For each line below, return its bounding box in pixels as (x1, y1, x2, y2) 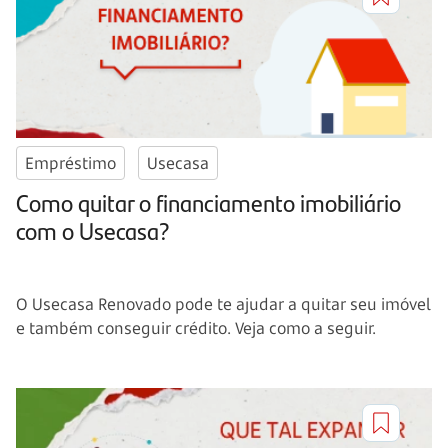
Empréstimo (25, 152, 116, 175)
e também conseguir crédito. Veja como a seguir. (16, 317, 376, 340)
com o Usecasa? (16, 213, 170, 248)
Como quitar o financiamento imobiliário (16, 185, 401, 220)
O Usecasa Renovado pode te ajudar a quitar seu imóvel (16, 293, 430, 316)
